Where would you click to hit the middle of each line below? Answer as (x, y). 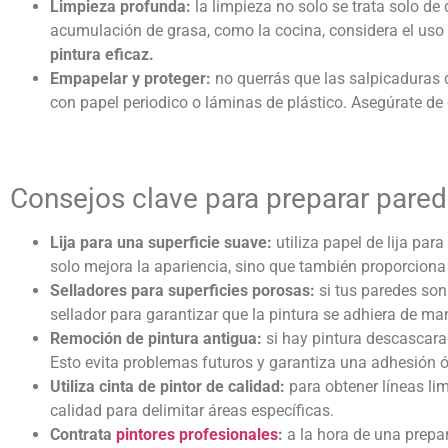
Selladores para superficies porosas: (184, 290)
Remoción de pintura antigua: (158, 338)
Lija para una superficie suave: (163, 242)
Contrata (83, 434)
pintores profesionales (197, 434)
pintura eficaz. (102, 55)
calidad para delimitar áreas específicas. (192, 410)
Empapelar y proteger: (132, 79)
